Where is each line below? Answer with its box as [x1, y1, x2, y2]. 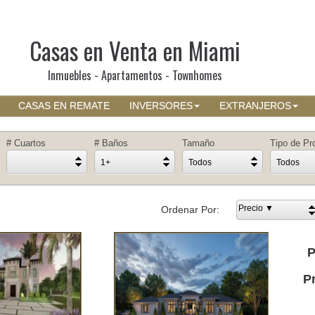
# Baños [94, 138, 128, 148]
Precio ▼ [238, 203, 274, 213]
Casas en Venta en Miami [29, 33, 240, 68]
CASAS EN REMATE [18, 101, 110, 111]
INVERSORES [129, 101, 193, 111]
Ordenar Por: [161, 203, 219, 215]
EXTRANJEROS [219, 101, 291, 111]
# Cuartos [6, 138, 46, 148]
